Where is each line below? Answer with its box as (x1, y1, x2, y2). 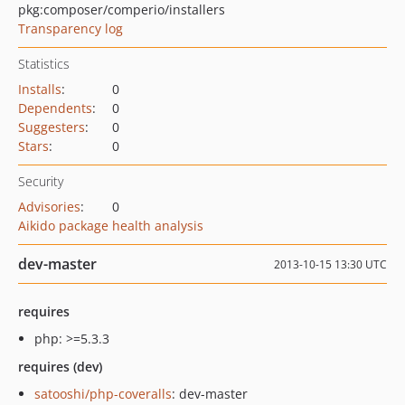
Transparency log (18, 20, 123, 37)
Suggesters (18, 118, 85, 136)
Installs (18, 80, 61, 98)
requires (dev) (18, 358, 102, 375)
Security (18, 173, 63, 190)
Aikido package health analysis (18, 217, 203, 234)
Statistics (18, 55, 70, 72)
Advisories (18, 198, 80, 215)
